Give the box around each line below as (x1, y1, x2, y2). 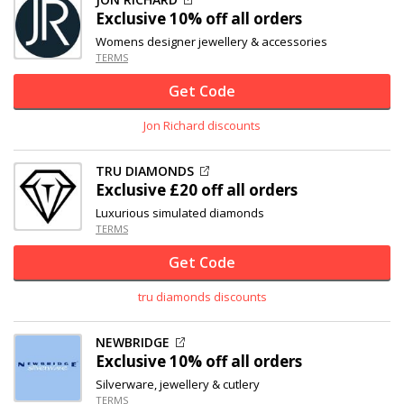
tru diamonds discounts (137, 289, 267, 305)
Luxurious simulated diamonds (96, 205, 264, 221)
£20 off (170, 179, 223, 200)
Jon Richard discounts (143, 117, 261, 133)
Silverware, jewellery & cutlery (96, 376, 260, 392)
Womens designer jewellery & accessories (96, 33, 327, 50)
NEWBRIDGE (96, 334, 170, 351)
